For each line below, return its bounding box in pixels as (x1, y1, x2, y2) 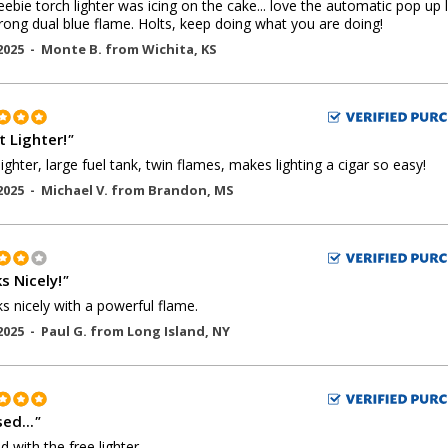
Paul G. (41, 322, 90, 340)
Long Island (127, 322, 205, 340)
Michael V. (41, 181, 111, 199)
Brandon (148, 181, 207, 199)
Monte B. (41, 40, 105, 58)
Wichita (142, 40, 194, 58)
